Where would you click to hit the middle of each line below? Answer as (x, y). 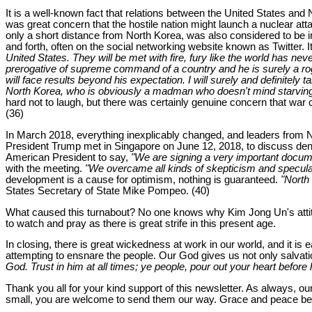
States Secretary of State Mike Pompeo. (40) (108, 191)
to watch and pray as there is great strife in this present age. (141, 223)
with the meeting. (45, 169)
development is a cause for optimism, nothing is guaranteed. (143, 180)
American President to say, (68, 158)
